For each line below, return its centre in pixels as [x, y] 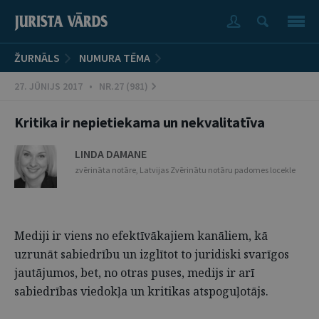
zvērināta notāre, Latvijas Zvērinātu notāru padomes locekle [186, 170]
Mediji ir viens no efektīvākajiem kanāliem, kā [141, 236]
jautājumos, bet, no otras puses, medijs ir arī [134, 273]
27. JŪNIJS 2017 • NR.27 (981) [81, 86]
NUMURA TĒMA [115, 58]
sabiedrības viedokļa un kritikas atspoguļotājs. [141, 291]
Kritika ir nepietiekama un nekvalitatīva [140, 122]
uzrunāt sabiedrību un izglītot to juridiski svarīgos [152, 254]
